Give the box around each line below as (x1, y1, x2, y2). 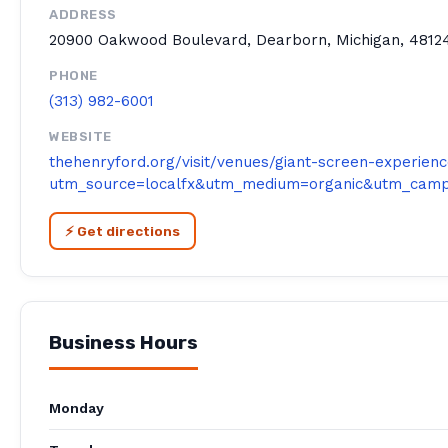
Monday (49, 399, 104, 416)
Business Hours (49, 331, 198, 355)
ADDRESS (49, 7, 117, 23)
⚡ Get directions (64, 223, 180, 240)
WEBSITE (49, 128, 112, 144)
